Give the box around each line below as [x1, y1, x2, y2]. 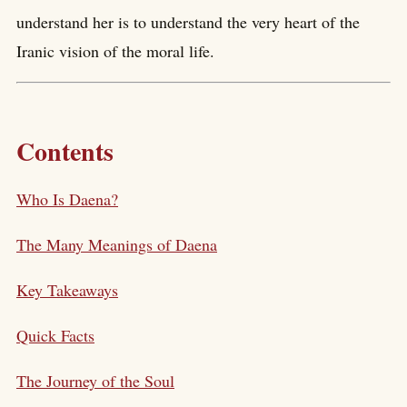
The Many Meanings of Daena [16, 233, 217, 255]
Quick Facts [16, 323, 94, 346]
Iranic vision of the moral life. [16, 40, 214, 63]
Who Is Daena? [16, 187, 118, 210]
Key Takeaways [16, 278, 118, 301]
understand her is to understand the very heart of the [16, 11, 360, 34]
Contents [16, 133, 114, 171]
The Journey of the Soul [16, 369, 174, 392]
